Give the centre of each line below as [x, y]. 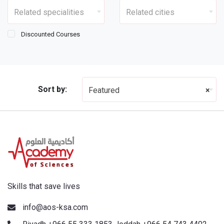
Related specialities [49, 12]
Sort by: [53, 89]
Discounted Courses [50, 34]
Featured [104, 90]
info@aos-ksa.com [55, 207]
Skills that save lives [44, 186]
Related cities [150, 12]
